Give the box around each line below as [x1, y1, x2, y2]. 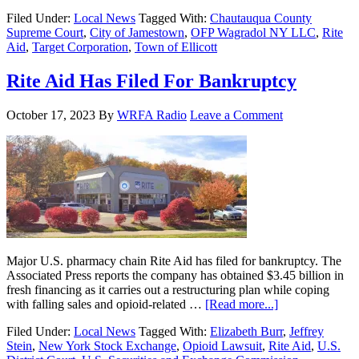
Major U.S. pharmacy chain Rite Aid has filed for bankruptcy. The [6, 253, 341, 268]
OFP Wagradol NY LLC [191, 25, 316, 39]
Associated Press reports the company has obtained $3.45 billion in [6, 268, 344, 282]
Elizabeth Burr [210, 324, 283, 338]
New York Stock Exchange [38, 338, 176, 353]
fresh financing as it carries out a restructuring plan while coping [6, 282, 329, 296]
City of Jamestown [90, 25, 184, 39]
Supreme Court [6, 25, 83, 39]
